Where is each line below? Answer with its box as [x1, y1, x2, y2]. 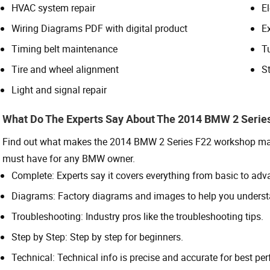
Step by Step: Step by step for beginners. [11, 230, 183, 243]
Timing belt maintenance [11, 42, 118, 55]
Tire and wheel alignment [11, 62, 119, 76]
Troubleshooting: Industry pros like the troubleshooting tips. [11, 209, 263, 223]
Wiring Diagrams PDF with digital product [11, 21, 187, 35]
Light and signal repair [11, 83, 107, 96]
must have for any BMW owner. [2, 151, 135, 165]
